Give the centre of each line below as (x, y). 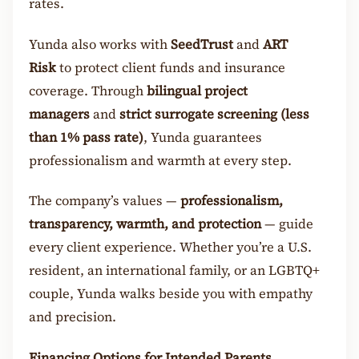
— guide (287, 224)
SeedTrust (202, 44)
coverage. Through (88, 91)
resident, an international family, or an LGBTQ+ (174, 271)
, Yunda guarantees (203, 137)
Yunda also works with (100, 44)
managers (59, 114)
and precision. (73, 317)
